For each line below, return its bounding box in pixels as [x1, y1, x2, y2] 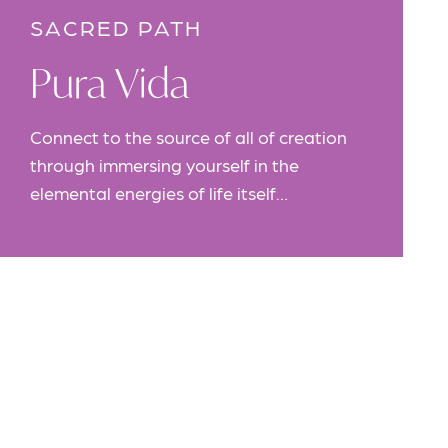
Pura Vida [30, 55, 190, 109]
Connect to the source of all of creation [30, 125, 347, 147]
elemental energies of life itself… [30, 181, 288, 203]
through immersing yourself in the [30, 153, 299, 175]
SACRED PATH [30, 12, 203, 40]
